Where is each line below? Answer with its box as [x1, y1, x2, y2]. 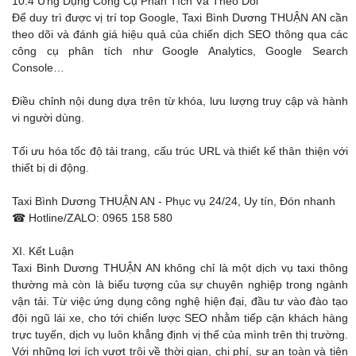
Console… [12, 61, 64, 75]
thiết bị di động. [12, 161, 89, 175]
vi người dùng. [12, 111, 84, 125]
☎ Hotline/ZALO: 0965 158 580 [12, 211, 172, 225]
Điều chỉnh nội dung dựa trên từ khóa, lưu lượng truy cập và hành [12, 95, 348, 108]
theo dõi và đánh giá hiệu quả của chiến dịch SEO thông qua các [12, 28, 348, 41]
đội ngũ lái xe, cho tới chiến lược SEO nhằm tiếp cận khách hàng [12, 311, 348, 325]
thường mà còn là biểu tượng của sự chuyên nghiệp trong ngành [12, 278, 348, 292]
